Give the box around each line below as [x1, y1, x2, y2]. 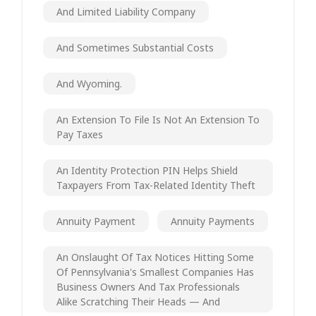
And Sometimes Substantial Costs [56, 40, 214, 54]
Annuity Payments [171, 214, 255, 228]
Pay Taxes [56, 127, 103, 141]
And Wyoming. [56, 76, 122, 90]
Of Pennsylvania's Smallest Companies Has [56, 265, 254, 279]
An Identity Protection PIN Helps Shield [56, 163, 238, 177]
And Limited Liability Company [56, 4, 195, 18]
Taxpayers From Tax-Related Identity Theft [56, 178, 255, 192]
